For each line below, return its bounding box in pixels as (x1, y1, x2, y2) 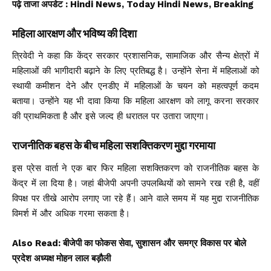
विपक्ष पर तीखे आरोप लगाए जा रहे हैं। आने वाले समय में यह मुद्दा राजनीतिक (12, 192, 259, 204)
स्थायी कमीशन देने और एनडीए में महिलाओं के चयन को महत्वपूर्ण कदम (12, 80, 259, 92)
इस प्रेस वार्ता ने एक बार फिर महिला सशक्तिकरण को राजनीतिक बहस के (12, 162, 259, 174)
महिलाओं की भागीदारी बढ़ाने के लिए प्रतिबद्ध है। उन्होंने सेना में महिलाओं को (12, 65, 259, 77)
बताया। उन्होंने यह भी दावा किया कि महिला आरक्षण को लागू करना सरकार (12, 96, 259, 107)
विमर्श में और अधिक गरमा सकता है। (12, 207, 130, 219)
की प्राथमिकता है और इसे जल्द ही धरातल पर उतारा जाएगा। (12, 111, 209, 122)
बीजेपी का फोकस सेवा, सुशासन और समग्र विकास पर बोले (63, 237, 246, 249)
